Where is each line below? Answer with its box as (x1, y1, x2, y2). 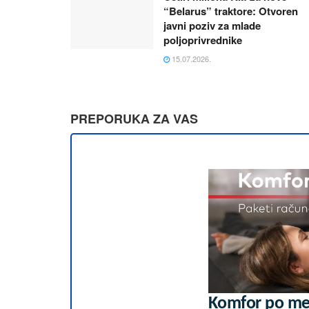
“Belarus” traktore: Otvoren (163, 3, 298, 19)
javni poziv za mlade (163, 17, 261, 33)
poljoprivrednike (163, 32, 242, 48)
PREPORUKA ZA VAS (70, 109, 198, 128)
